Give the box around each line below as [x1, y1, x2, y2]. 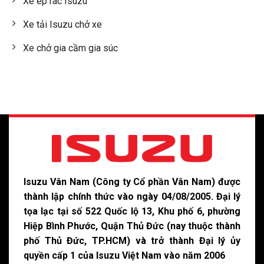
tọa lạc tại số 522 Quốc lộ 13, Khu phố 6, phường [24, 206, 240, 217]
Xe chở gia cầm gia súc [23, 42, 118, 54]
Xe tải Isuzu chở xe [23, 18, 102, 30]
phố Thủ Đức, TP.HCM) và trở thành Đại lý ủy [24, 235, 240, 247]
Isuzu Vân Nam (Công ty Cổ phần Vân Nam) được [24, 176, 240, 188]
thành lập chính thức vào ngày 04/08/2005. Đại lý [24, 191, 240, 203]
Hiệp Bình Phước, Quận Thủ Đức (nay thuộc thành [24, 220, 240, 232]
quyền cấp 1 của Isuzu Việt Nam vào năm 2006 [24, 250, 225, 262]
